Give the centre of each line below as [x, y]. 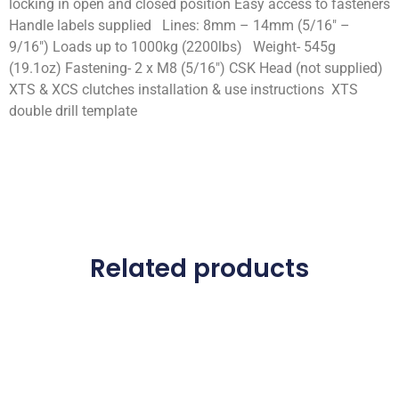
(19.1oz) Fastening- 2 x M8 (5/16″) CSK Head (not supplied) [196, 68]
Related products [199, 269]
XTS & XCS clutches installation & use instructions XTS [183, 89]
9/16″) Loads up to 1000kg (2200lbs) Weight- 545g [172, 46]
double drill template [75, 110]
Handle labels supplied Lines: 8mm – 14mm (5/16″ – [179, 25]
